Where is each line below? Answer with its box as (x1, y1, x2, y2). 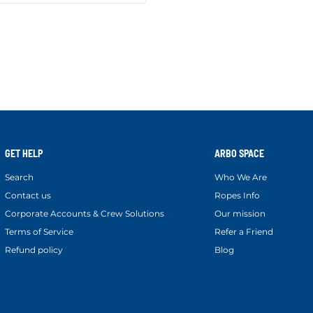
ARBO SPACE (214, 147, 264, 160)
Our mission (214, 208, 265, 219)
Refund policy (5, 244, 63, 255)
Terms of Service (5, 226, 73, 237)
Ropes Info (214, 189, 260, 201)
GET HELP (5, 147, 43, 160)
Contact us (5, 189, 51, 201)
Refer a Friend (214, 226, 273, 237)
